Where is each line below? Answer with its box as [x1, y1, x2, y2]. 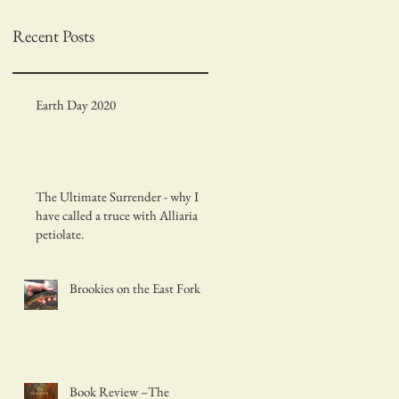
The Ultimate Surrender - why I [36, 187, 199, 205]
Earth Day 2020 [36, 95, 116, 113]
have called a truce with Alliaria [36, 206, 198, 224]
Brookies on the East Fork [69, 279, 200, 297]
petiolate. [36, 224, 84, 242]
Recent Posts [12, 24, 94, 47]
